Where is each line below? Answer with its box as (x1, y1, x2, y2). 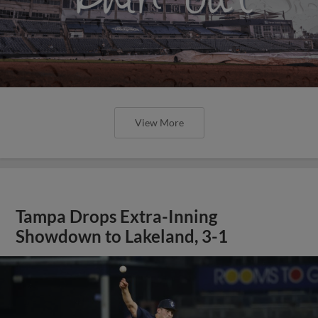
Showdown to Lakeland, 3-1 (16, 226, 229, 246)
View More (134, 116, 184, 128)
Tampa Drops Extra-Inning (16, 206, 218, 226)
